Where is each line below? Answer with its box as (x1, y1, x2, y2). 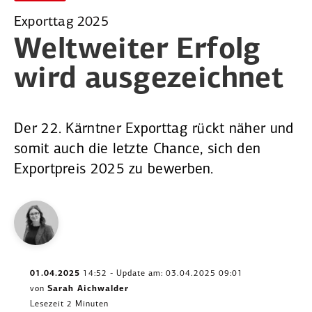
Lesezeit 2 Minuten (30, 300, 109, 309)
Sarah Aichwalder (47, 285, 129, 294)
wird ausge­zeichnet (14, 65, 284, 95)
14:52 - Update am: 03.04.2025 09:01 (80, 270, 243, 279)
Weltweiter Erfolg (14, 36, 261, 66)
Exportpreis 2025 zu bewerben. (14, 162, 214, 178)
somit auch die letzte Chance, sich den (14, 142, 261, 157)
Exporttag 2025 (14, 15, 109, 30)
